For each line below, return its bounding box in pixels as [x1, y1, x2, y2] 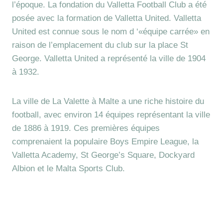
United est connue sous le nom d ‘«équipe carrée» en [12, 27, 210, 36]
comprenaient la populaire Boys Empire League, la [12, 137, 199, 146]
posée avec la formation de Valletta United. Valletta [12, 13, 201, 23]
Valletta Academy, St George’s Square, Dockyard [12, 150, 195, 160]
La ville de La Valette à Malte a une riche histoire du [12, 97, 204, 106]
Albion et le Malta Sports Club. [12, 164, 125, 173]
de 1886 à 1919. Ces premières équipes [12, 123, 160, 133]
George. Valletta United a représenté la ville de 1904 [12, 54, 206, 63]
